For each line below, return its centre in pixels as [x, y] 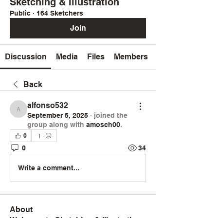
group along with [56, 125]
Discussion [26, 57]
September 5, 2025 [58, 115]
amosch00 [103, 125]
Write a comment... [49, 168]
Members [131, 57]
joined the [111, 115]
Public [20, 13]
